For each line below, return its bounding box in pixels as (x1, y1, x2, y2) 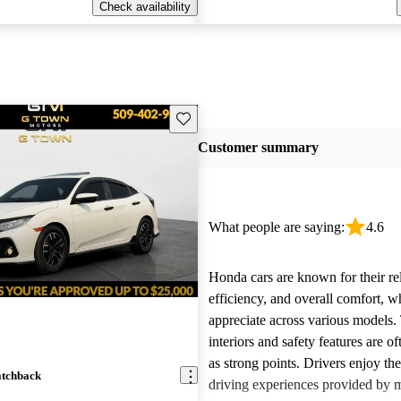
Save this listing (175, 110, 259, 124)
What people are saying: (208, 219, 345, 235)
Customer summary (197, 140, 319, 156)
